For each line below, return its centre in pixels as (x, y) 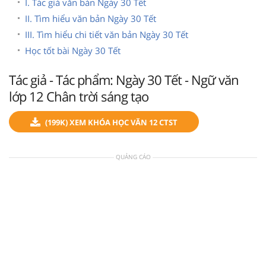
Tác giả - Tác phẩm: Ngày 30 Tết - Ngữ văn (124, 79)
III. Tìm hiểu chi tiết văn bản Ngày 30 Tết (107, 34)
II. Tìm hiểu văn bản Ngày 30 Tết (91, 18)
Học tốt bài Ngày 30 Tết (73, 50)
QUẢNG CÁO (133, 156)
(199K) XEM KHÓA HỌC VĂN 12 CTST (111, 122)
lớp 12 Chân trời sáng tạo (79, 96)
